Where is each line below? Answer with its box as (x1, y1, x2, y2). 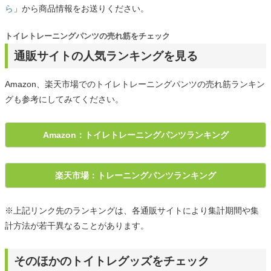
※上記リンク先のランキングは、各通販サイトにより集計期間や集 (5, 206, 259, 216)
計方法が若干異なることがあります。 (5, 221, 149, 231)
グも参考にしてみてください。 (5, 94, 123, 105)
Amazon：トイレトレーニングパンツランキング (42, 130, 229, 140)
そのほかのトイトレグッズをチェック (14, 255, 209, 268)
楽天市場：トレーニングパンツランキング (55, 171, 216, 181)
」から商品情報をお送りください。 (13, 4, 149, 14)
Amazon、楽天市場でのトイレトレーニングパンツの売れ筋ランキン (5, 79, 265, 90)
